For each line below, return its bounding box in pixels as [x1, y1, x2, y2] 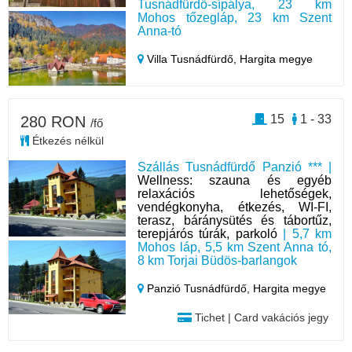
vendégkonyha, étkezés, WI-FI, [137, 200, 332, 214]
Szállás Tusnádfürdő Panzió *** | [137, 159, 332, 174]
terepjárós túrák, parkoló [137, 226, 277, 240]
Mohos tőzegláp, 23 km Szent [137, 10, 332, 24]
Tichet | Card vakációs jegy [191, 310, 328, 324]
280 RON [20, 112, 90, 130]
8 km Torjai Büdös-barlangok [137, 253, 298, 267]
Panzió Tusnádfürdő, [144, 281, 254, 295]
